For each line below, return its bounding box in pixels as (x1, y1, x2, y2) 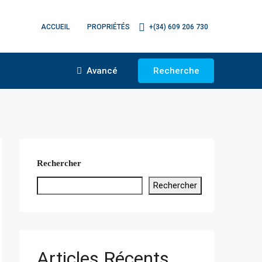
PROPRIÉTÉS (87, 22, 130, 31)
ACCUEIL (41, 22, 70, 31)
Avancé (84, 65, 118, 76)
